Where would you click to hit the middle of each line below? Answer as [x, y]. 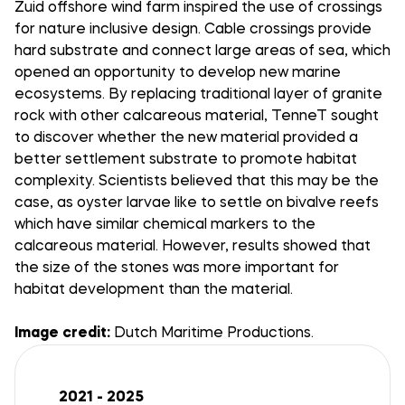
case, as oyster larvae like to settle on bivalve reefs [197, 203]
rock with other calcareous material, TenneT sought [197, 117]
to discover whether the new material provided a [186, 138]
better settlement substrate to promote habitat [186, 160]
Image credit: [62, 334]
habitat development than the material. [154, 290]
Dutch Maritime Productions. [212, 334]
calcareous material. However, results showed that [193, 247]
